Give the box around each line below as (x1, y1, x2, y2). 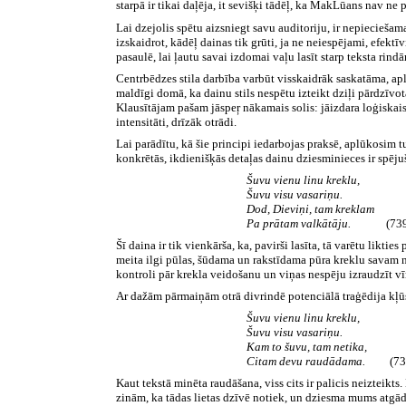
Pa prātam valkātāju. (246, 216, 386, 230)
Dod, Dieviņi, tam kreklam (246, 201, 374, 216)
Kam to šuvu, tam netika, (246, 339, 367, 353)
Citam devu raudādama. (246, 353, 368, 368)
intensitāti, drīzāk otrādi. (116, 114, 237, 129)
